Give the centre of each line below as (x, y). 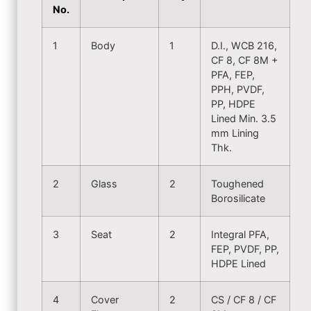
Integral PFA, (240, 234)
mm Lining (235, 133)
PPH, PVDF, (238, 89)
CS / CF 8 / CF (244, 300)
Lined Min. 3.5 (244, 118)
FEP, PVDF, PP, (245, 249)
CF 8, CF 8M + (244, 60)
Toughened (237, 184)
